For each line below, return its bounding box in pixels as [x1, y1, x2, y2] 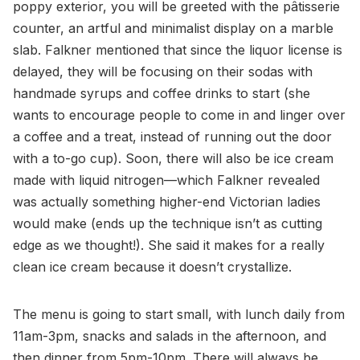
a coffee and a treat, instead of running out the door [13, 128, 332, 145]
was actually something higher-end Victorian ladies [13, 193, 321, 210]
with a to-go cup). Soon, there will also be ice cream [13, 149, 333, 166]
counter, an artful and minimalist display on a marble [13, 19, 333, 36]
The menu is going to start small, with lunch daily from [13, 305, 345, 322]
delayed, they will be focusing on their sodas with [13, 63, 313, 80]
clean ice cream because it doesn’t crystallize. [13, 258, 292, 275]
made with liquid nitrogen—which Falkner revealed [13, 171, 320, 188]
